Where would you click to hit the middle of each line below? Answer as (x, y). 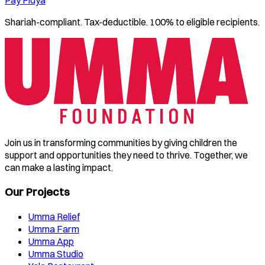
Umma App (51, 241)
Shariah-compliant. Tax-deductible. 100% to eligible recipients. (132, 22)
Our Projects (37, 192)
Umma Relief (54, 216)
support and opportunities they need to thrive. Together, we (126, 155)
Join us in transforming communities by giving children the (121, 142)
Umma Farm (54, 229)
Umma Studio (56, 253)
